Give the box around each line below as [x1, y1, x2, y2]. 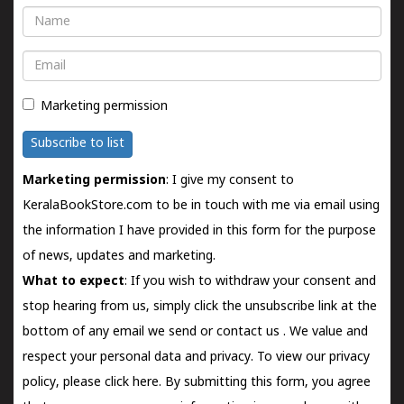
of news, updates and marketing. [23, 249, 216, 264]
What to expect [23, 274, 124, 289]
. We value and [283, 325, 368, 340]
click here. [105, 375, 165, 390]
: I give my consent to [166, 173, 294, 188]
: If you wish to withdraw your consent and [124, 274, 376, 289]
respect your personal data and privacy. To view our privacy [23, 350, 370, 365]
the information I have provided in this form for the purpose [23, 224, 376, 239]
